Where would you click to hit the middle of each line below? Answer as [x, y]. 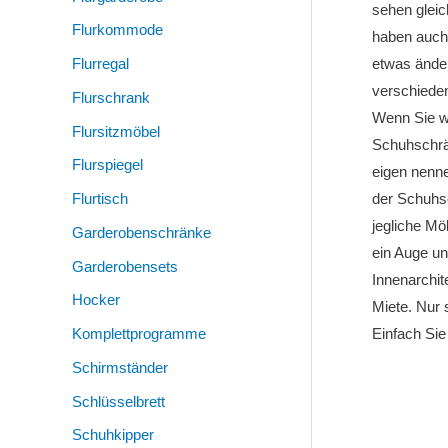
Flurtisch [100, 198]
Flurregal [100, 63]
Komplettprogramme [139, 333]
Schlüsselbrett [118, 401]
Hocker [96, 300]
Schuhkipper [113, 435]
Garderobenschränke [141, 232]
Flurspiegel [107, 165]
